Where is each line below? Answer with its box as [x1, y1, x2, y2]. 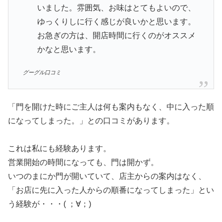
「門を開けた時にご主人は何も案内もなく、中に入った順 [8, 103, 214, 111]
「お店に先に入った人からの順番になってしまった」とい [8, 186, 214, 195]
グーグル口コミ [22, 69, 61, 76]
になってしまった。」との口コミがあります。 [8, 116, 174, 125]
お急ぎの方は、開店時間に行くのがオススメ [37, 31, 196, 40]
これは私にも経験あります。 [8, 144, 111, 153]
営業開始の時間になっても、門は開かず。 [8, 158, 159, 167]
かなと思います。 [37, 45, 101, 54]
